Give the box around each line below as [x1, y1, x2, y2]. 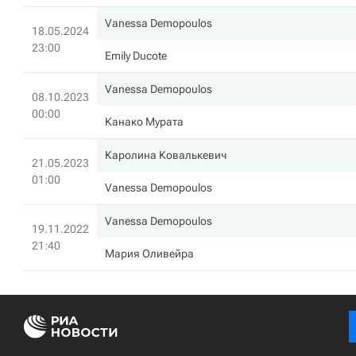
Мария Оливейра [105, 247, 194, 260]
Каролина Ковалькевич [105, 149, 226, 161]
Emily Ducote [105, 49, 167, 62]
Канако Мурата [105, 115, 184, 128]
